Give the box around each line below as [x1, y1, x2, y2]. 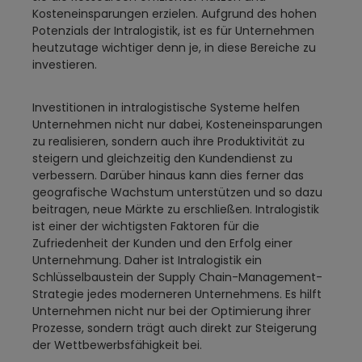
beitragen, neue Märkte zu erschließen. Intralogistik [32, 201, 319, 218]
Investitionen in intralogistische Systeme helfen [32, 99, 300, 116]
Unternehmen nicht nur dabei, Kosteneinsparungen [32, 116, 322, 133]
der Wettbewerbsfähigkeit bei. [32, 337, 202, 354]
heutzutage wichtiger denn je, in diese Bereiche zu [32, 40, 316, 57]
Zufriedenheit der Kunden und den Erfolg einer [32, 235, 293, 252]
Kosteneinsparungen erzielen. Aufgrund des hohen [32, 6, 317, 23]
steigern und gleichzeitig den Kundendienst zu [32, 150, 293, 167]
